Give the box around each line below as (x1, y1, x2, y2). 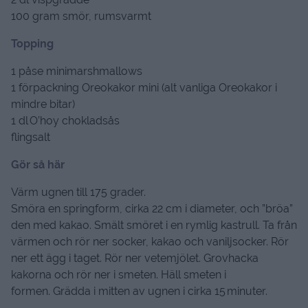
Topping (11, 36, 54, 50)
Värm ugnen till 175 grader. (11, 185, 148, 199)
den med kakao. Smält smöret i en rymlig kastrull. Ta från (11, 218, 297, 232)
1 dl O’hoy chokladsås (11, 113, 122, 127)
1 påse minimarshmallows (11, 64, 142, 78)
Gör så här (11, 157, 65, 171)
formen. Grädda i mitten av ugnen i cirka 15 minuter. (11, 284, 270, 298)
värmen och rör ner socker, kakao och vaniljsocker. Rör (11, 234, 289, 248)
